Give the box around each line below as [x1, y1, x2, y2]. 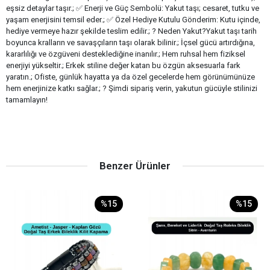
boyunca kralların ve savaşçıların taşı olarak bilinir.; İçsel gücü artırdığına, [6, 37, 255, 47]
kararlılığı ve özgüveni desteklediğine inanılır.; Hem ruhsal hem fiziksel [6, 49, 245, 58]
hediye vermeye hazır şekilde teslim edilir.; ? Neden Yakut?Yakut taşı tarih [6, 26, 257, 36]
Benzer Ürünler [99, 159, 171, 172]
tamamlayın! [6, 95, 48, 104]
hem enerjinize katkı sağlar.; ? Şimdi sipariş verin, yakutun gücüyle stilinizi [6, 83, 257, 93]
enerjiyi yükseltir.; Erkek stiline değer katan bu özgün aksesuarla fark [6, 60, 240, 70]
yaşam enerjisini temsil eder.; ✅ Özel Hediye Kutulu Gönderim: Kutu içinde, [6, 14, 260, 24]
